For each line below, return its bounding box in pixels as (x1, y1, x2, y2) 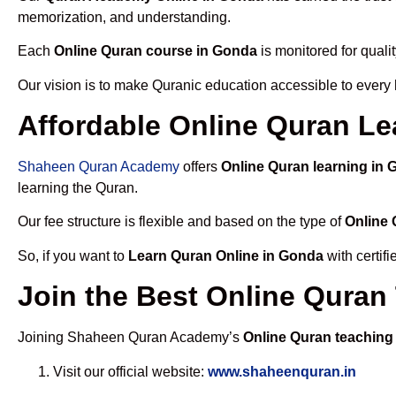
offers (179, 159, 221, 175)
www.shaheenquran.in (208, 363, 356, 379)
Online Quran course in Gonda (54, 43, 257, 59)
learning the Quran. (18, 180, 138, 196)
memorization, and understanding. (18, 9, 231, 25)
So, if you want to (18, 247, 128, 263)
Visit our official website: (53, 363, 208, 379)
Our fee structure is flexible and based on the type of (18, 214, 345, 230)
